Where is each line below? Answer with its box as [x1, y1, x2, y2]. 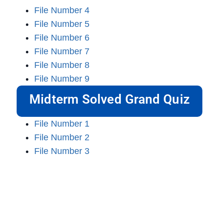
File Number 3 [34, 146, 89, 156]
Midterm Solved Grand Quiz [29, 92, 190, 107]
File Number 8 [34, 60, 89, 70]
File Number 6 [34, 33, 89, 43]
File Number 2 [34, 132, 89, 143]
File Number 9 [34, 74, 89, 84]
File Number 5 [34, 19, 89, 29]
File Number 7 [34, 46, 89, 57]
